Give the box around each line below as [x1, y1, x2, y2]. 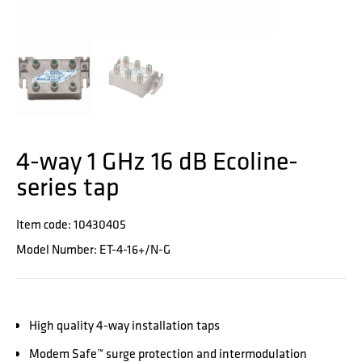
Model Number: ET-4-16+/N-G [16, 240, 170, 259]
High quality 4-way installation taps [29, 316, 220, 335]
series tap [16, 168, 120, 205]
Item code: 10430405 [16, 215, 126, 234]
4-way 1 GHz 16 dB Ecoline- [16, 142, 298, 179]
